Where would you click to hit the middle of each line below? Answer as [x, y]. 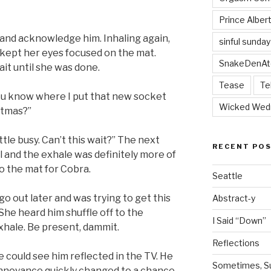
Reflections [236, 243]
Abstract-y [233, 198]
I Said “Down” [239, 221]
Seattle [227, 176]
